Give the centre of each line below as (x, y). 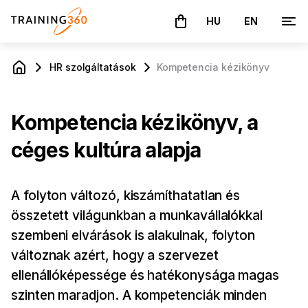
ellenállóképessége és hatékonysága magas (145, 276)
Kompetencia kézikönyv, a (135, 123)
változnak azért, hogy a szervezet (115, 256)
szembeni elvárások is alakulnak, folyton (133, 236)
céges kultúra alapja (106, 150)
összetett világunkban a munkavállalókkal (137, 216)
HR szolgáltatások (93, 67)
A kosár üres (196, 28)
